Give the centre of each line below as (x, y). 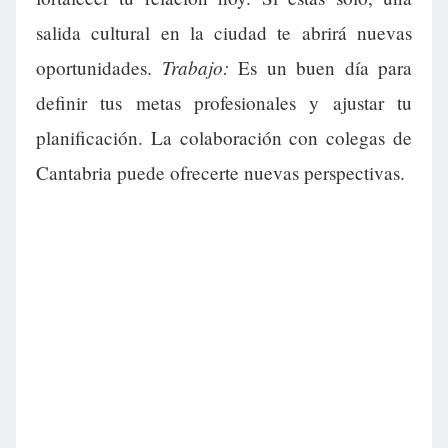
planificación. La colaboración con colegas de (224, 138)
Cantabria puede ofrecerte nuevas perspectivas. (220, 173)
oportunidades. (99, 68)
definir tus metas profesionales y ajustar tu (224, 103)
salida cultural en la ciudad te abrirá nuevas (224, 33)
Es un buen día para (320, 68)
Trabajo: (195, 67)
